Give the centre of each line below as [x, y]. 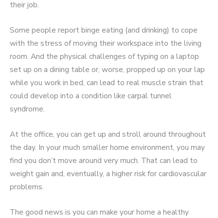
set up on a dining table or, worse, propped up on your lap [107, 70]
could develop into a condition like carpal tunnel [91, 96]
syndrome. [27, 109]
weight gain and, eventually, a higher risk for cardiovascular [108, 174]
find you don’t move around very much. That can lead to [104, 161]
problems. [27, 187]
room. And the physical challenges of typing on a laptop [104, 56]
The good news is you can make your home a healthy [99, 212]
